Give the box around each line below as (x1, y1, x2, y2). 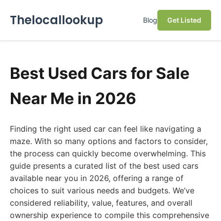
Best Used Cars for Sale (10, 64, 189, 83)
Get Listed (167, 16, 201, 24)
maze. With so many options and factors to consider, (10, 136, 208, 146)
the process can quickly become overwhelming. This (10, 148, 206, 158)
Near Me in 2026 (10, 89, 136, 108)
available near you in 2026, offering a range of (10, 173, 184, 183)
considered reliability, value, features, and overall (10, 198, 192, 208)
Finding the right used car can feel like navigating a (10, 124, 201, 134)
